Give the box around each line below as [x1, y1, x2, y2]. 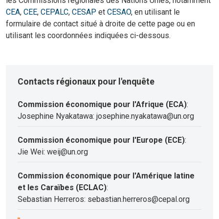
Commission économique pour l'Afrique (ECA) [18, 100, 187, 109]
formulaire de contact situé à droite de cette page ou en [6, 19, 195, 29]
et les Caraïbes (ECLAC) [18, 183, 107, 193]
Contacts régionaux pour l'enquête [18, 77, 154, 87]
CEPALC [41, 7, 68, 17]
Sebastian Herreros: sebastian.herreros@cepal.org [18, 195, 190, 204]
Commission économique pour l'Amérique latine [18, 171, 195, 181]
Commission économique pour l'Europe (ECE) [18, 135, 185, 145]
